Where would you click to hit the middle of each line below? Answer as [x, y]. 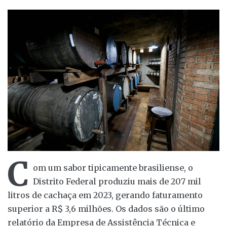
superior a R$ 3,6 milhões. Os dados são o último [106, 209]
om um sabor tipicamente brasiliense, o [113, 167]
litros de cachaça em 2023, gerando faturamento [105, 195]
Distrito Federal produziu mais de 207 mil [117, 181]
